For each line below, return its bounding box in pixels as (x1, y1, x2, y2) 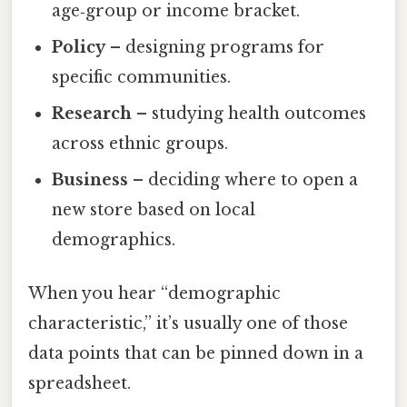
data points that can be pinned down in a (28, 343, 363, 364)
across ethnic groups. (52, 133, 229, 154)
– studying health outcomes (132, 103, 367, 124)
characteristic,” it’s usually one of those (28, 313, 348, 334)
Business (52, 169, 129, 190)
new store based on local (52, 199, 256, 220)
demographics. (52, 229, 176, 250)
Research (52, 103, 133, 124)
